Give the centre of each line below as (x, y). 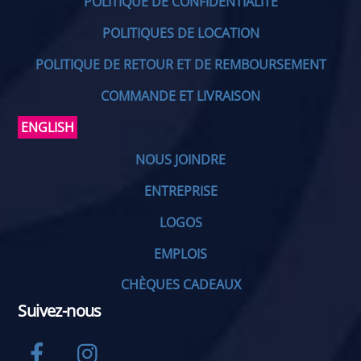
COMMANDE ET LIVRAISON (180, 95)
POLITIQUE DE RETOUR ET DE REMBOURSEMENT (180, 64)
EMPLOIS (180, 253)
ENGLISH (48, 128)
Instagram (144, 343)
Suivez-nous (60, 310)
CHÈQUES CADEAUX (180, 285)
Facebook (91, 343)
